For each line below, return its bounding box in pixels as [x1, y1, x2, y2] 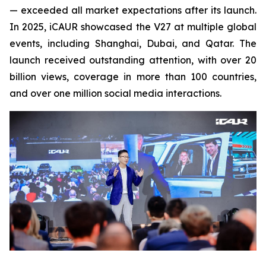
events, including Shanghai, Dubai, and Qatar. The [9, 37, 256, 50]
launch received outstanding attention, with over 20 [9, 54, 256, 66]
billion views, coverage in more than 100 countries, [9, 71, 256, 83]
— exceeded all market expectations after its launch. [9, 4, 256, 17]
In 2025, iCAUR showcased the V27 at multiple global [9, 21, 256, 33]
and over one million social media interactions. [9, 87, 221, 100]
